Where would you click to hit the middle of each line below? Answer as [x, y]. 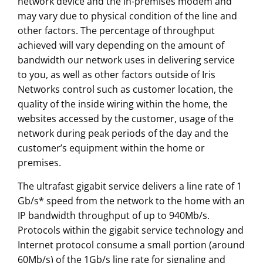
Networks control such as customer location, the [125, 90]
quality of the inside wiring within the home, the [122, 104]
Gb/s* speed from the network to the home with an [131, 201]
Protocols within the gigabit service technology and [130, 230]
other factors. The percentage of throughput [116, 31]
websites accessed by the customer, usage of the [125, 119]
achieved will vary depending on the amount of [121, 45]
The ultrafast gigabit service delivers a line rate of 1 [129, 186]
